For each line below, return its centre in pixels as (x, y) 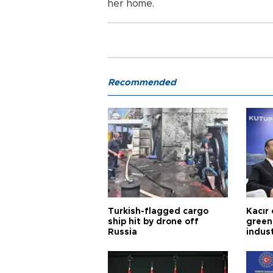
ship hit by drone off (153, 222)
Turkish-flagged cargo (158, 211)
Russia (122, 232)
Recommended (142, 82)
